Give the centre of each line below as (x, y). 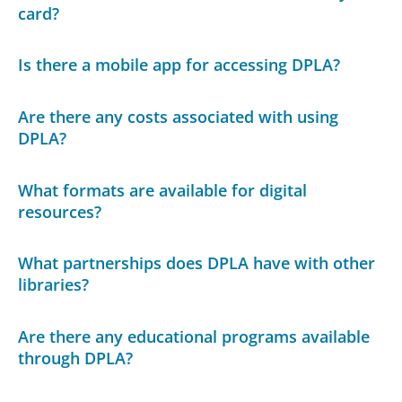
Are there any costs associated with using (179, 117)
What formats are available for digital (163, 190)
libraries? (54, 285)
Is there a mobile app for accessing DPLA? (179, 65)
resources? (60, 211)
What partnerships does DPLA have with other (197, 263)
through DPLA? (76, 358)
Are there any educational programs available (194, 336)
